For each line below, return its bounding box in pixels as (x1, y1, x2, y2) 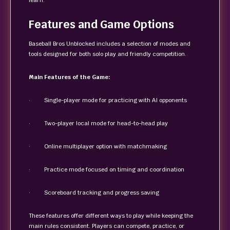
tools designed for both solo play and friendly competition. (29, 50, 186, 57)
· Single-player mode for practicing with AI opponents (29, 97, 187, 104)
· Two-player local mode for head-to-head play (29, 120, 168, 127)
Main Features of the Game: (29, 73, 110, 81)
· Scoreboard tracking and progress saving (29, 189, 159, 196)
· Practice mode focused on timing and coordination (29, 166, 184, 173)
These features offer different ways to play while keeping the (29, 212, 193, 219)
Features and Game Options (29, 17, 174, 31)
